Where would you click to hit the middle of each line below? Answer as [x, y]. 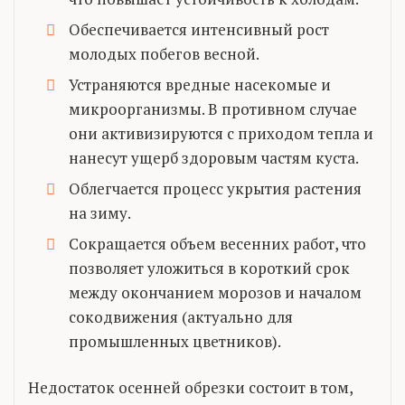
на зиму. [100, 212]
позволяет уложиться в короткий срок [209, 268]
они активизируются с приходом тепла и [221, 133]
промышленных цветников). [175, 341]
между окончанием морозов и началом [215, 292]
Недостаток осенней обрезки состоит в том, [190, 387]
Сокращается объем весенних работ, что [217, 243]
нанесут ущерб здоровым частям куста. [214, 157]
